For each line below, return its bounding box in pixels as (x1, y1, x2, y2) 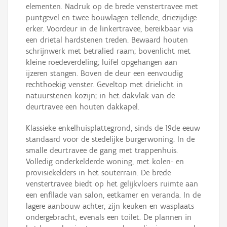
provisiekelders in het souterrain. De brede (26, 168, 171, 178)
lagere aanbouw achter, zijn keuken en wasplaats (26, 201, 194, 211)
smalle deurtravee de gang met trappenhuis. (26, 145, 178, 156)
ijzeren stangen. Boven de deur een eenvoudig (26, 68, 183, 79)
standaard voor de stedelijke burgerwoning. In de (26, 134, 195, 144)
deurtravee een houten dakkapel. (26, 102, 139, 112)
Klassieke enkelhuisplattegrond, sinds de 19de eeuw (26, 123, 200, 133)
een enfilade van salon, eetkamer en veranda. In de (26, 190, 201, 200)
